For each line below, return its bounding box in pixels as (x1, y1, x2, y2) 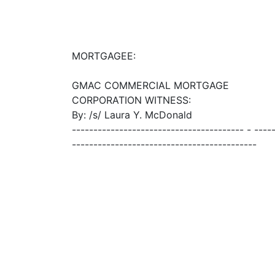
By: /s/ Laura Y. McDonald (72, 109, 192, 121)
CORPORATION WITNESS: (72, 94, 191, 106)
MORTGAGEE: (72, 50, 136, 62)
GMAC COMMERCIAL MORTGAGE (72, 79, 229, 91)
